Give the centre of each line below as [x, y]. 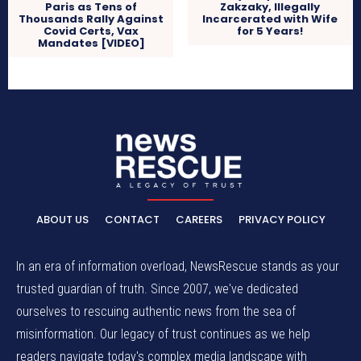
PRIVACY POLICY [282, 220]
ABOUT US [62, 220]
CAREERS [199, 220]
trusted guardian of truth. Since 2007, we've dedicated [157, 289]
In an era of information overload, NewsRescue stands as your [178, 267]
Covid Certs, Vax [91, 31]
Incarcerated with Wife [270, 19]
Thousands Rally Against [91, 19]
